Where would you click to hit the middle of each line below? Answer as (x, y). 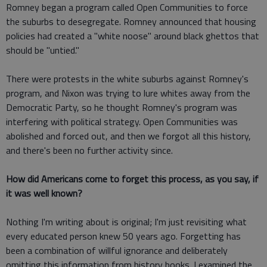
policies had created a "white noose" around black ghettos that (133, 35)
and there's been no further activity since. (89, 150)
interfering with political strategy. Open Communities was (122, 121)
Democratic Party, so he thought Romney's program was (122, 107)
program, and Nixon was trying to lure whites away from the (128, 93)
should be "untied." (43, 50)
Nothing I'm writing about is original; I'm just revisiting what (126, 221)
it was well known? (44, 193)
